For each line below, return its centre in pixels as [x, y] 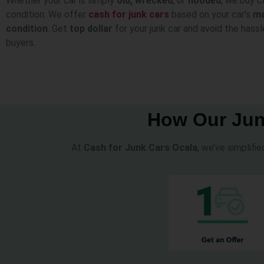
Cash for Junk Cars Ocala [141, 147]
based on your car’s [211, 15]
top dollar [91, 29]
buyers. [21, 43]
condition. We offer [47, 15]
